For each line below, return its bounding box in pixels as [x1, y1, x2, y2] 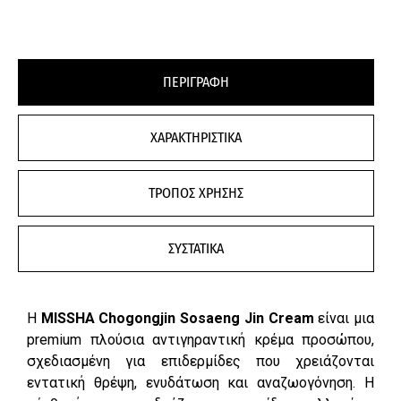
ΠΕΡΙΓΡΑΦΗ [163, 73, 229, 90]
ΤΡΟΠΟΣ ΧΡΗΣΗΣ [149, 183, 243, 201]
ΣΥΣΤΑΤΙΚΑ [168, 239, 224, 257]
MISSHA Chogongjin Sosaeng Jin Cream [40, 309, 314, 327]
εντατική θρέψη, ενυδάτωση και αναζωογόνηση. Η [27, 373, 374, 391]
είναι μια [313, 309, 375, 327]
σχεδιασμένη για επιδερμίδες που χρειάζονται [27, 352, 374, 370]
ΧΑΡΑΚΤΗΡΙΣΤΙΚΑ [150, 128, 242, 146]
